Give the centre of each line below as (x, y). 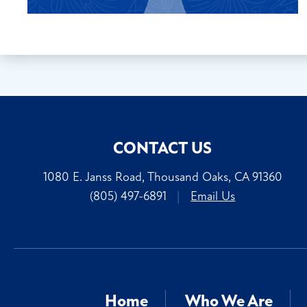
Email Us (213, 196)
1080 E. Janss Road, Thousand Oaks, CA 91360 (162, 177)
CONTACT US (163, 149)
